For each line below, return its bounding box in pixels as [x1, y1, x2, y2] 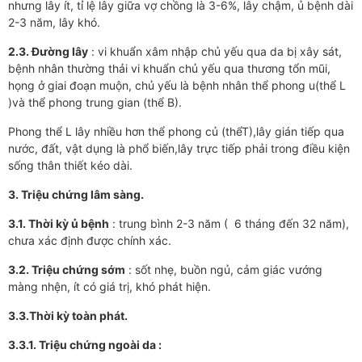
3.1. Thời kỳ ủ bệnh [8, 217, 109, 230]
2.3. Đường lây [8, 44, 88, 58]
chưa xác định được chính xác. [8, 234, 171, 247]
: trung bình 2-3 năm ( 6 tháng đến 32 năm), [109, 217, 349, 230]
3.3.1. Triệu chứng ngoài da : [8, 338, 162, 351]
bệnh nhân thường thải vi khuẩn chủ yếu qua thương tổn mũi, [8, 61, 330, 75]
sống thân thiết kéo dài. [8, 158, 133, 172]
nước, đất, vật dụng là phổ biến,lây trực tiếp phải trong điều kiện [8, 141, 350, 155]
